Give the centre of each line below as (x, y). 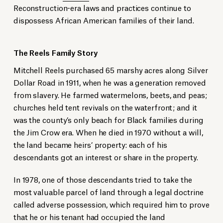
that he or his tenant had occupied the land (89, 217)
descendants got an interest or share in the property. (106, 157)
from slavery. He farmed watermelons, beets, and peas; (110, 95)
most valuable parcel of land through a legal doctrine (108, 192)
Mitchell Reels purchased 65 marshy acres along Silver (111, 70)
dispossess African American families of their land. (104, 20)
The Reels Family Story (55, 52)
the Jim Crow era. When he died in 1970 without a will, (108, 132)
